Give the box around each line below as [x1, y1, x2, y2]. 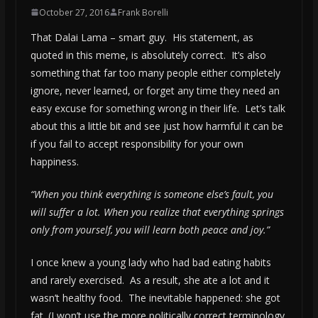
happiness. [30, 154, 79, 168]
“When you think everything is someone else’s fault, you [30, 187, 273, 201]
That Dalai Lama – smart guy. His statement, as [30, 30, 253, 44]
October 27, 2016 [38, 6, 109, 18]
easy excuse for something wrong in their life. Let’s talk [30, 101, 285, 115]
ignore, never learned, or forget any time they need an [30, 83, 280, 97]
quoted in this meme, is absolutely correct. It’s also [30, 48, 266, 62]
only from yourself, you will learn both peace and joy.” [30, 222, 270, 236]
